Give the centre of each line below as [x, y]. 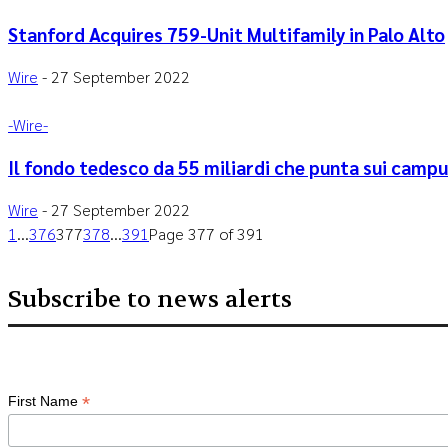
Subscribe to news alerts [150, 299]
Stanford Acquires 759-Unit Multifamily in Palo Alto [226, 33]
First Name [45, 401]
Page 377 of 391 [206, 233]
